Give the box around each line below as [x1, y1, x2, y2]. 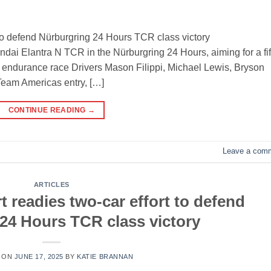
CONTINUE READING [8, 106, 88, 115]
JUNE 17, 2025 [14, 252, 64, 260]
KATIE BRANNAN [77, 252, 134, 260]
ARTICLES [33, 181, 70, 189]
